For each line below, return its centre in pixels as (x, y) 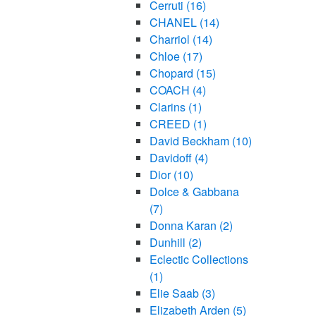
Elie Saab (175, 293)
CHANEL (174, 23)
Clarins (169, 107)
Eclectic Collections (199, 260)
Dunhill (169, 243)
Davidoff (172, 158)
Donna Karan (184, 226)
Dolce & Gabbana (194, 192)
